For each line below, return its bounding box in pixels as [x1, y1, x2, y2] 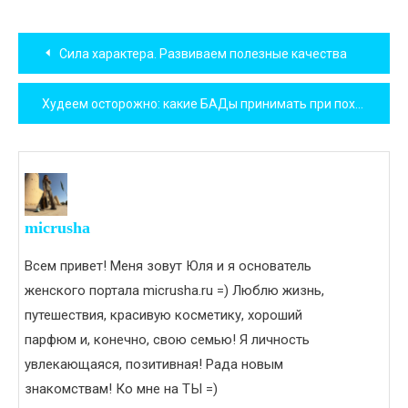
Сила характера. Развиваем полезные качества [59, 46, 347, 62]
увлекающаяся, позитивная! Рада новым [25, 356, 283, 373]
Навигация [17, 28, 154, 59]
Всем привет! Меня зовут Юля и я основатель [25, 258, 311, 275]
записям [17, 110, 117, 141]
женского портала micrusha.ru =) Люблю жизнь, [25, 282, 324, 300]
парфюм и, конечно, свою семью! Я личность [25, 331, 310, 349]
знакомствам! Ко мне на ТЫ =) [25, 381, 218, 398]
